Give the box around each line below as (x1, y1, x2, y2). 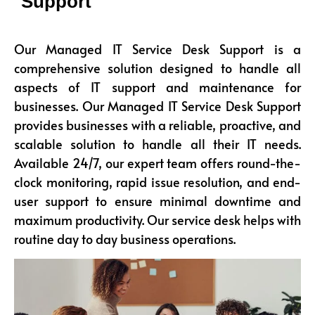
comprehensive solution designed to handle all (14, 59, 301, 77)
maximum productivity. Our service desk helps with (14, 211, 301, 229)
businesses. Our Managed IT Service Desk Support (14, 97, 301, 115)
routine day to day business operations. (14, 230, 241, 248)
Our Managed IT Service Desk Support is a (14, 40, 301, 58)
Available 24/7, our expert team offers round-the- (14, 154, 301, 172)
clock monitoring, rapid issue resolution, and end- (14, 173, 301, 191)
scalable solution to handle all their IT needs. (14, 135, 301, 153)
